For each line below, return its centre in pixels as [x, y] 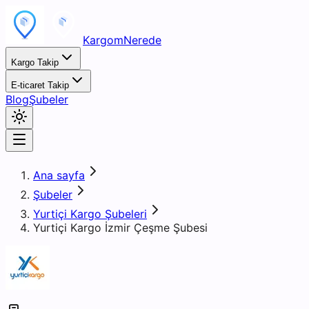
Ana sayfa [59, 175]
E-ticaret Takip [40, 85]
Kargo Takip [35, 62]
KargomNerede [122, 40]
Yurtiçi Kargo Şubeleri [90, 214]
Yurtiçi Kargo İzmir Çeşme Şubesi [120, 228]
